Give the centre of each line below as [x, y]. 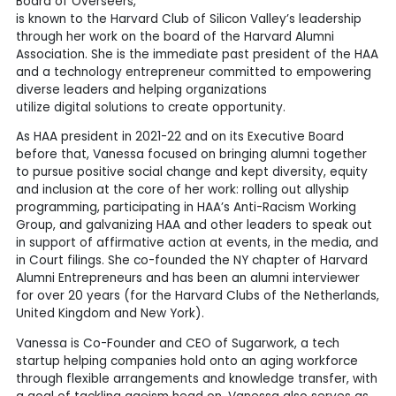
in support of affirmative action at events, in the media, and [197, 243]
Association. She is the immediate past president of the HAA [197, 54]
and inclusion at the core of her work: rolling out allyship [182, 190]
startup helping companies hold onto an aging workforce [187, 361]
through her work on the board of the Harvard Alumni [175, 36]
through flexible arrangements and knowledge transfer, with [196, 378]
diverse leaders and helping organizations [141, 89]
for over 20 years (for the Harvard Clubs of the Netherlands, [197, 296]
